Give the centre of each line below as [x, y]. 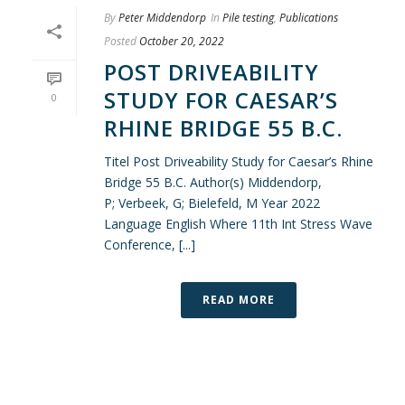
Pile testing [248, 17]
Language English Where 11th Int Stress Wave [238, 223]
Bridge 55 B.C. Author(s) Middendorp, [213, 182]
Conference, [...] [150, 244]
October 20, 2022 [182, 41]
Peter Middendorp [162, 17]
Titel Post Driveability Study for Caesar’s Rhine [239, 161]
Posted [120, 41]
